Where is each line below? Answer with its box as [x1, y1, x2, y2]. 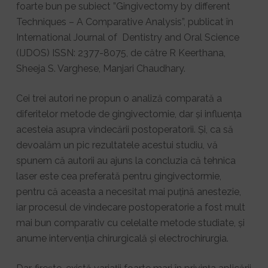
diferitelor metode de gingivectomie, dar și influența [16, 108, 242, 120]
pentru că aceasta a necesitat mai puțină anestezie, [16, 185, 241, 197]
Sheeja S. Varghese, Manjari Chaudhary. [16, 62, 185, 74]
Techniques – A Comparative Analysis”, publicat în [16, 16, 233, 28]
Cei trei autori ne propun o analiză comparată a [16, 92, 222, 104]
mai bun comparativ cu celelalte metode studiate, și [16, 217, 245, 229]
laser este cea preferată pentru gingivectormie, [16, 170, 221, 182]
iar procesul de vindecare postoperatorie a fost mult [16, 201, 245, 213]
